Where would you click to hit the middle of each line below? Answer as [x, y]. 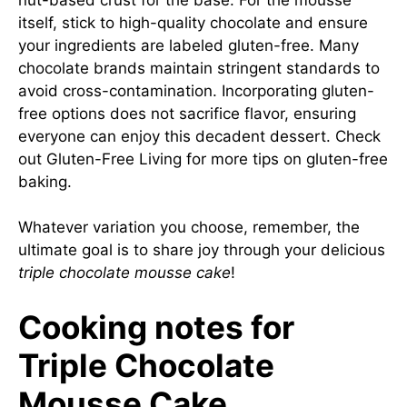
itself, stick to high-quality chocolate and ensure [193, 22]
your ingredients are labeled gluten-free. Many [189, 45]
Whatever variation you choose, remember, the [189, 227]
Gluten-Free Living [114, 159]
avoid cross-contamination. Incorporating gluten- [196, 90]
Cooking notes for [156, 327]
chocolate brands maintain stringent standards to [199, 68]
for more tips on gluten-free [285, 159]
